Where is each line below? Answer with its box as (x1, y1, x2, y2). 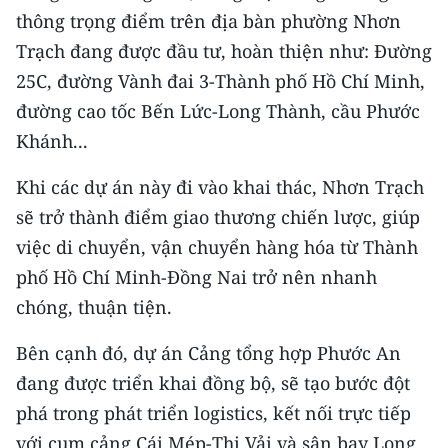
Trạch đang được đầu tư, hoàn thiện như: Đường (16, 39, 432, 63)
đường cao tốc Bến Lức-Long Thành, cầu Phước (16, 99, 420, 123)
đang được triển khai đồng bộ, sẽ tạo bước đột (16, 371, 410, 395)
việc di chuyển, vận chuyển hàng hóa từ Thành (16, 235, 418, 259)
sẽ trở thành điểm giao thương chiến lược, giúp (16, 205, 420, 229)
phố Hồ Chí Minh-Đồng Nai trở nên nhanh (16, 265, 377, 289)
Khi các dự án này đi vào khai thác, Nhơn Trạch (16, 175, 424, 199)
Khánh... (16, 129, 88, 153)
